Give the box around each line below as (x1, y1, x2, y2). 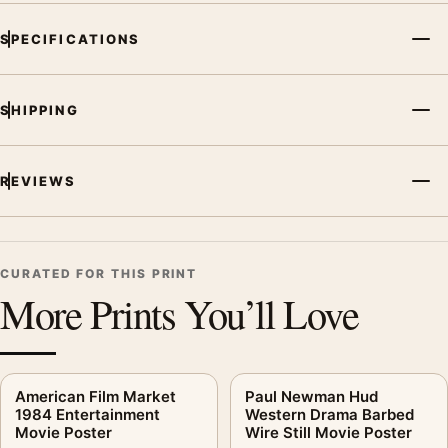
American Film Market (15, 386, 176, 406)
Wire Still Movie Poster (245, 422, 412, 442)
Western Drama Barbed (245, 404, 414, 424)
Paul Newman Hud (245, 386, 378, 406)
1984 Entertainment (15, 404, 160, 424)
